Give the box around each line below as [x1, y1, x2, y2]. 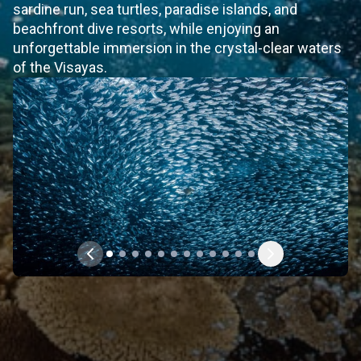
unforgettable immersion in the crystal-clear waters [13, 39, 342, 56]
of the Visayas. [13, 59, 107, 76]
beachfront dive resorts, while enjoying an [13, 20, 280, 37]
